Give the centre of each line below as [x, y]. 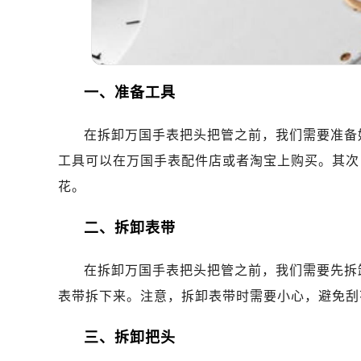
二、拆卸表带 [130, 228]
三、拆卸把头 [130, 338]
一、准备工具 [130, 93]
